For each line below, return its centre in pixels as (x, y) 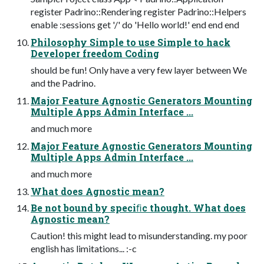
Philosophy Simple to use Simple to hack (131, 42)
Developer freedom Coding (95, 53)
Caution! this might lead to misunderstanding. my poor (139, 235)
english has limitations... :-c (84, 248)
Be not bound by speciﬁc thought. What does (138, 207)
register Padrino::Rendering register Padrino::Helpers (138, 11)
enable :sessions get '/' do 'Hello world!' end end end (135, 24)
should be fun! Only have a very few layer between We (139, 70)
